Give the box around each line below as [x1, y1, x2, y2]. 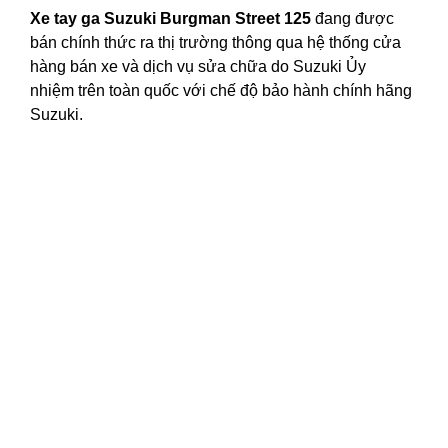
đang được [311, 10, 394, 28]
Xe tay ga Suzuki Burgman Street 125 [30, 10, 311, 28]
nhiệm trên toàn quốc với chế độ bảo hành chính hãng [30, 82, 412, 100]
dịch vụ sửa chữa [143, 58, 267, 76]
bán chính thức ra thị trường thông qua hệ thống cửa [30, 34, 401, 52]
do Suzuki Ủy [267, 58, 366, 76]
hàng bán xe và [30, 58, 143, 76]
